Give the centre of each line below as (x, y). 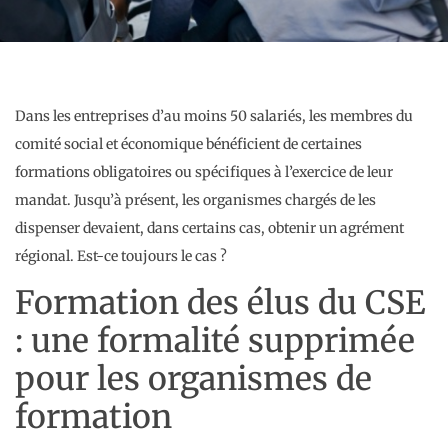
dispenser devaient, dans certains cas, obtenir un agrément (209, 227)
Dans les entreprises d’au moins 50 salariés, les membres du (214, 115)
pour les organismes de (193, 379)
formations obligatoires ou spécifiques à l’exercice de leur (204, 171)
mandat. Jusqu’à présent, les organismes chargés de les (195, 199)
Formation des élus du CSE (220, 303)
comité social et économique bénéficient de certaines (188, 143)
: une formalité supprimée (215, 341)
